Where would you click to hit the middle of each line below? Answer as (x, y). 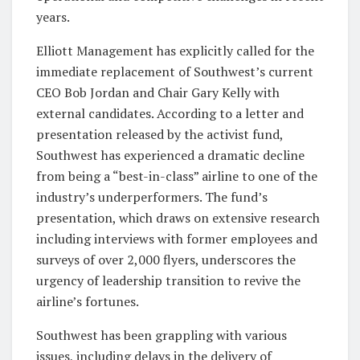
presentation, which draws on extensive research (178, 217)
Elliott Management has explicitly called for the (175, 50)
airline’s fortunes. (88, 301)
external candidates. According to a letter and (170, 113)
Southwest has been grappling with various (162, 335)
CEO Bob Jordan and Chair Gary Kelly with (158, 92)
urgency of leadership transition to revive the (168, 280)
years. (53, 16)
